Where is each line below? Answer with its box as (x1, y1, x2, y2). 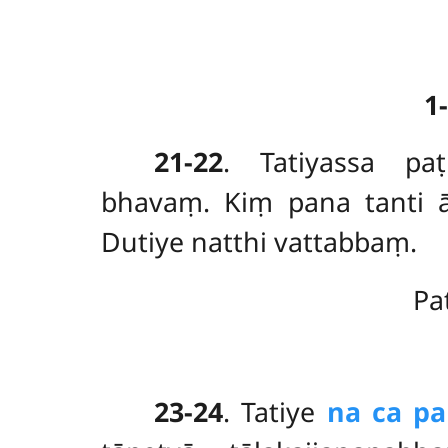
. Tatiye (223, 393, 327, 431)
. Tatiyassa (223, 142, 405, 180)
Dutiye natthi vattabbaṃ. (100, 222, 417, 260)
